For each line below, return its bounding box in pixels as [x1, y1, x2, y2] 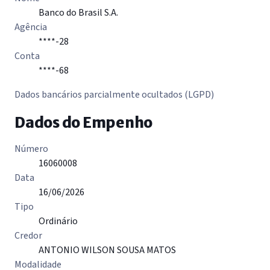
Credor [14, 229, 42, 243]
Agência [14, 20, 47, 34]
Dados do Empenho [14, 113, 153, 133]
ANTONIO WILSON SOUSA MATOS [39, 243, 176, 257]
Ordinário [39, 215, 78, 228]
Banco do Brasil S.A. [39, 6, 118, 20]
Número [14, 142, 48, 156]
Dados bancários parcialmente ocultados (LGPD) [14, 88, 214, 102]
